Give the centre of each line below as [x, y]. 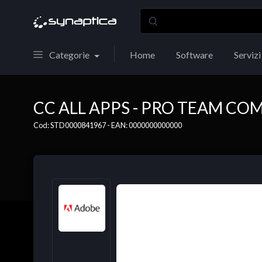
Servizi [247, 55]
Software [194, 55]
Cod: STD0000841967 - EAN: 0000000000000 [108, 125]
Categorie [69, 55]
